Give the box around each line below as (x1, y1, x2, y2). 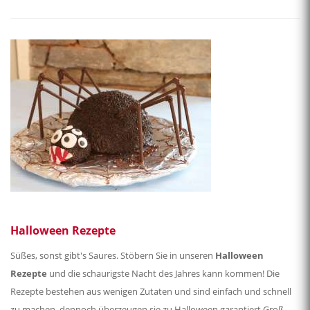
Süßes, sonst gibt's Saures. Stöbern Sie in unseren (10, 249, 215, 262)
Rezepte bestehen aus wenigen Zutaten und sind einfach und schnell (10, 285, 291, 298)
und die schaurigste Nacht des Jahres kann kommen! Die (47, 267, 280, 280)
